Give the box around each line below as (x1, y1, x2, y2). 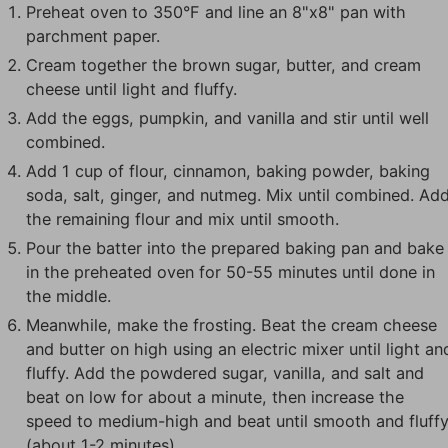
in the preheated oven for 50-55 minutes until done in (26, 262, 436, 283)
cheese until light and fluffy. (26, 79, 238, 100)
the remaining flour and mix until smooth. (26, 209, 340, 230)
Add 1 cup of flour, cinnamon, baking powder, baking (26, 161, 431, 182)
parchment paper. (26, 26, 161, 47)
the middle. (26, 286, 112, 307)
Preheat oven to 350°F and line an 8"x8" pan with (26, 2, 407, 23)
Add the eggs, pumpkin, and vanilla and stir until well (26, 108, 430, 129)
